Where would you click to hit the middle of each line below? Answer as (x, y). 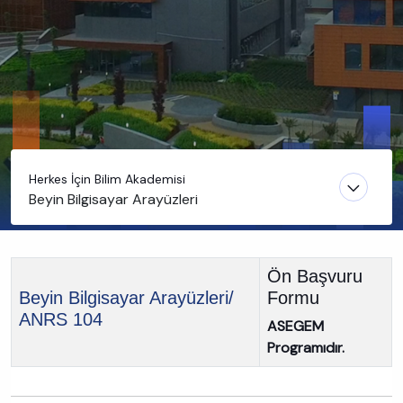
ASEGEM (296, 326)
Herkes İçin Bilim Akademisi (107, 179)
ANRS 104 (61, 319)
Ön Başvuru (315, 276)
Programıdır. (306, 348)
